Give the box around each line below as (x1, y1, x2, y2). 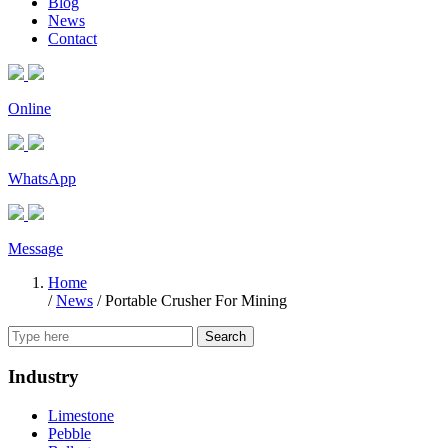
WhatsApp (8, 170, 76, 188)
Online (8, 100, 51, 118)
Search (205, 329, 246, 345)
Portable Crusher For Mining (105, 292, 287, 310)
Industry (8, 365, 79, 387)
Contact (48, 30, 97, 48)
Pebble (48, 424, 91, 442)
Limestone (48, 406, 114, 424)
